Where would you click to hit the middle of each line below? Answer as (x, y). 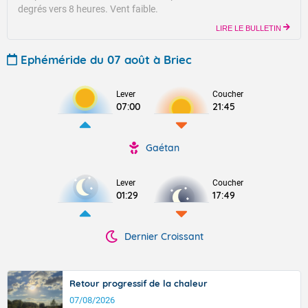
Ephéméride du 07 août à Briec (106, 59)
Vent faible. (134, 9)
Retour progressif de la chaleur (139, 283)
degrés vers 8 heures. (64, 9)
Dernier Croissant (164, 236)
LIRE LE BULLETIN (250, 28)
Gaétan (162, 148)
